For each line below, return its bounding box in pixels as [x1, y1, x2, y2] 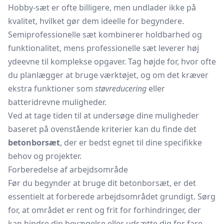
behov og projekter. [8, 150, 81, 161]
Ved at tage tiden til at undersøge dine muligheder [8, 110, 199, 121]
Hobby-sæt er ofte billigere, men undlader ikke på [8, 2, 196, 13]
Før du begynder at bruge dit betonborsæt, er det [8, 177, 196, 188]
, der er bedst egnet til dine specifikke [60, 137, 202, 148]
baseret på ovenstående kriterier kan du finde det [8, 123, 196, 134]
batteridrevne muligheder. [8, 96, 106, 107]
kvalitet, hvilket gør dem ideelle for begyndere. [8, 15, 184, 26]
